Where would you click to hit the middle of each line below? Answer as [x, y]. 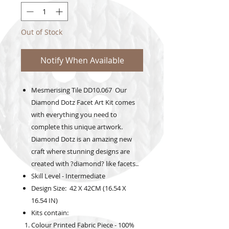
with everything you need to [74, 115]
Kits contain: [50, 213]
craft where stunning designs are [81, 152]
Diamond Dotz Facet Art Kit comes [83, 102]
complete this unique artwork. [77, 127]
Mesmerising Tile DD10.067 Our [79, 90]
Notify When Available [82, 61]
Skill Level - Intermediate [68, 176]
